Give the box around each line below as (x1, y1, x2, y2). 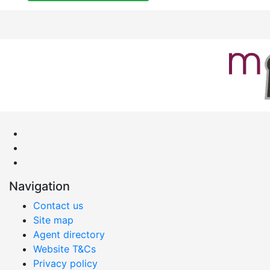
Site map (33, 213, 74, 226)
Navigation (9, 178, 70, 193)
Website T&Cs (33, 242, 96, 255)
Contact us (33, 199, 83, 212)
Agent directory (33, 228, 105, 240)
